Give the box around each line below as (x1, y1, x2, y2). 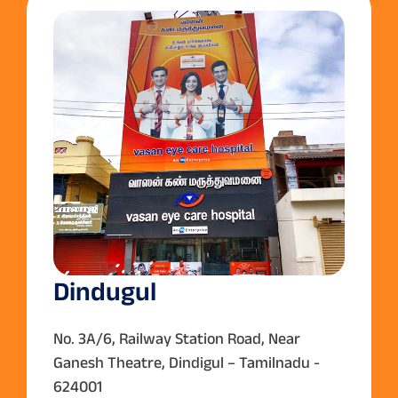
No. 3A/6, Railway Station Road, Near (53, 329, 300, 347)
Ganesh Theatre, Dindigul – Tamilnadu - (53, 353, 320, 371)
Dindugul (53, 275, 156, 306)
